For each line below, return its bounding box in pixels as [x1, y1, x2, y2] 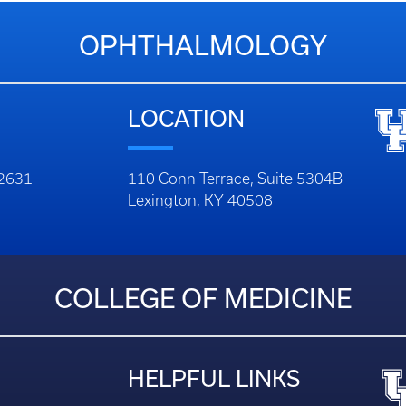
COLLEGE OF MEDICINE [54, 283, 352, 314]
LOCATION [128, 105, 245, 131]
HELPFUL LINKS [128, 365, 300, 391]
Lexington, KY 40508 [128, 192, 273, 208]
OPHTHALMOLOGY [79, 30, 327, 61]
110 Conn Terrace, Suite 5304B [128, 170, 343, 187]
